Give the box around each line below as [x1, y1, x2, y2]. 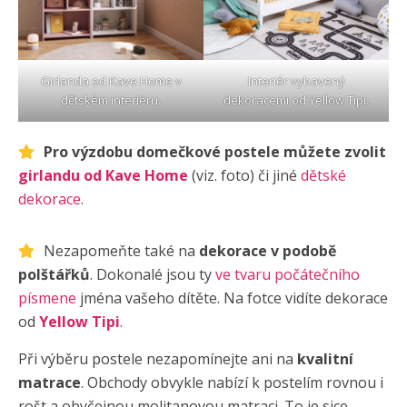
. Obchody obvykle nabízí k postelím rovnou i [81, 372, 383, 392]
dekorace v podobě [199, 240, 336, 261]
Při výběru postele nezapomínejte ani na [18, 348, 297, 369]
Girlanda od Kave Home [40, 72, 173, 89]
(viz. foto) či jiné [188, 164, 301, 185]
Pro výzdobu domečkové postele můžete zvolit [44, 141, 386, 162]
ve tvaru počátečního [215, 263, 360, 284]
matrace [18, 372, 81, 392]
